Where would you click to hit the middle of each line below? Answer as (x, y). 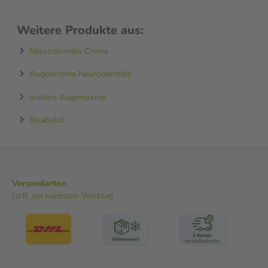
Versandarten (39, 183)
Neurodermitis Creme (68, 51)
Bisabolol (46, 120)
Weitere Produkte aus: (80, 30)
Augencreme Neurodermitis (80, 74)
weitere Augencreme (67, 97)
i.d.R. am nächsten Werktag (63, 196)
